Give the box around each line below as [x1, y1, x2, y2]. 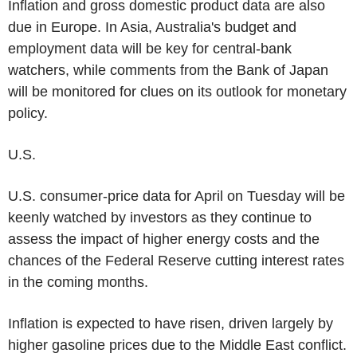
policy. [8, 104, 48, 121]
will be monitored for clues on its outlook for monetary [8, 83, 347, 100]
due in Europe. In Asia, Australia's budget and [8, 18, 296, 35]
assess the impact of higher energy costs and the [8, 230, 320, 247]
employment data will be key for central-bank [8, 40, 292, 57]
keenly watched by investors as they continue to [8, 209, 312, 226]
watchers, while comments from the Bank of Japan [8, 61, 328, 78]
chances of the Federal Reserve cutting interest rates [8, 252, 344, 269]
